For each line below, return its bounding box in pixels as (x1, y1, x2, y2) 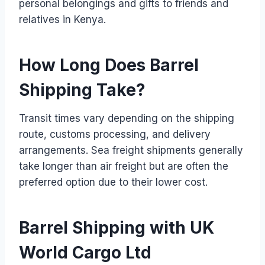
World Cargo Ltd (19, 242, 151, 263)
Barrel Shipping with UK (19, 217, 214, 238)
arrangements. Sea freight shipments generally (19, 144, 243, 156)
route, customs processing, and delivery (19, 128, 211, 140)
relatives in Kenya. (19, 13, 106, 25)
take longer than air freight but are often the (19, 160, 228, 172)
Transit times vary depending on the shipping (19, 112, 234, 124)
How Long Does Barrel (19, 54, 199, 75)
